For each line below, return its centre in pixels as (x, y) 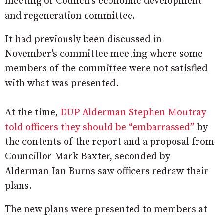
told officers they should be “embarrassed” (100, 127)
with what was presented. (62, 83)
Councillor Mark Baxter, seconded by (88, 156)
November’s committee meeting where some (104, 54)
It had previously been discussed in (83, 39)
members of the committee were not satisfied (106, 68)
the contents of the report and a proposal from (109, 142)
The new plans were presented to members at (106, 209)
